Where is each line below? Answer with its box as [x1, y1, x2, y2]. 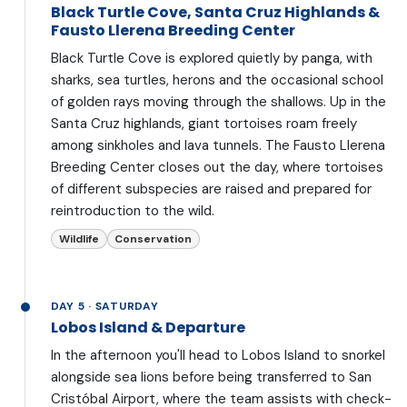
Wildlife [58, 232, 99, 247]
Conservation [114, 232, 193, 247]
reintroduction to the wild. [51, 201, 214, 220]
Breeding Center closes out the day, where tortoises [51, 157, 383, 176]
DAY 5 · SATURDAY [51, 298, 159, 313]
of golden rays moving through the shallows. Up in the [51, 92, 386, 111]
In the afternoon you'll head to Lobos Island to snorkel [51, 346, 385, 365]
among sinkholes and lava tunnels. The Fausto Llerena [51, 135, 385, 154]
